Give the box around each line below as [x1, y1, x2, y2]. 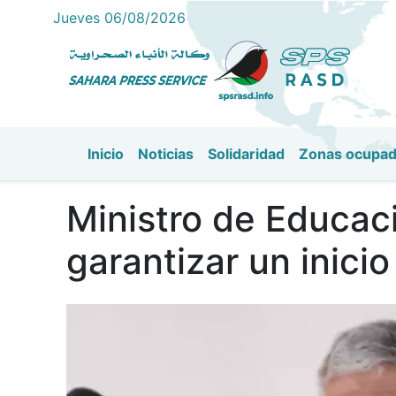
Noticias [138, 145, 194, 163]
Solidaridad [208, 145, 285, 163]
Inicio [88, 145, 124, 163]
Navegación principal [98, 162, 312, 187]
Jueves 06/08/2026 [53, 9, 186, 27]
